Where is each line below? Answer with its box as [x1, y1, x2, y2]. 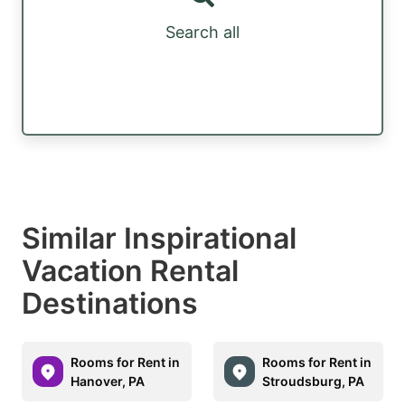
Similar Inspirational [22, 220, 297, 256]
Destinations [22, 285, 198, 321]
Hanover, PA [71, 372, 145, 389]
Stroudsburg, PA [262, 372, 364, 389]
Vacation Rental [22, 252, 239, 288]
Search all [165, 23, 240, 42]
